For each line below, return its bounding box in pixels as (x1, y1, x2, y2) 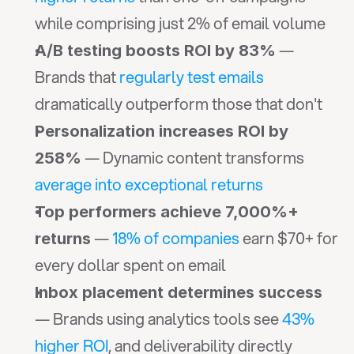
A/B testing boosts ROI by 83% (35, 41, 276, 60)
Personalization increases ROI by (35, 122, 288, 141)
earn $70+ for (239, 227, 338, 250)
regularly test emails (119, 66, 264, 88)
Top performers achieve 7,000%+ (35, 202, 299, 221)
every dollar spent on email (35, 254, 226, 277)
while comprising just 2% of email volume (35, 12, 326, 35)
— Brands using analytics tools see (35, 307, 282, 330)
